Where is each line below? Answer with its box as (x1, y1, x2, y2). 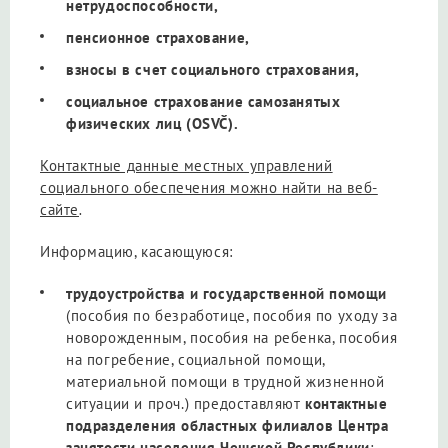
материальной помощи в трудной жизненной (66, 371, 385, 391)
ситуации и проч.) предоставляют (66, 393, 301, 413)
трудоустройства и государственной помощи (66, 283, 387, 303)
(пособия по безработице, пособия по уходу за (66, 305, 398, 325)
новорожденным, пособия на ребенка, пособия (66, 327, 398, 347)
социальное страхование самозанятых (66, 91, 341, 111)
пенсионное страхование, (66, 27, 250, 47)
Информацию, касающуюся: (40, 241, 233, 261)
